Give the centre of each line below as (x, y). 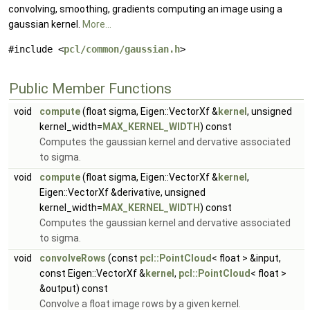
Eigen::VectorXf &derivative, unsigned (122, 192)
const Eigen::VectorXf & (92, 273)
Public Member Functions (90, 89)
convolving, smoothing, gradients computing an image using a (145, 9)
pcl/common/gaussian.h (122, 49)
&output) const (74, 289)
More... (97, 24)
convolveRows (73, 258)
